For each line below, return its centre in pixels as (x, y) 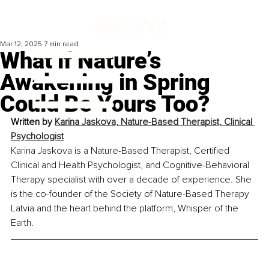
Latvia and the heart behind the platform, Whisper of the (126, 209)
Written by (33, 122)
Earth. (22, 223)
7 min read (61, 44)
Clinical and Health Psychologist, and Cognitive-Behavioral (131, 165)
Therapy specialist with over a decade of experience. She (132, 180)
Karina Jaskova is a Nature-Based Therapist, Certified (121, 151)
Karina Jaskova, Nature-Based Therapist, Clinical (155, 122)
